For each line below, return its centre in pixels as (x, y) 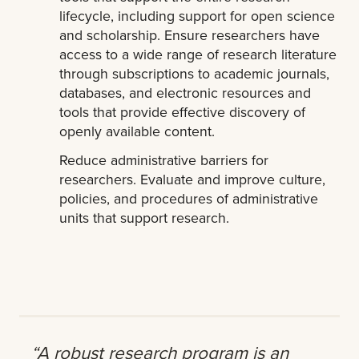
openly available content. (137, 131)
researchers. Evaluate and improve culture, (193, 179)
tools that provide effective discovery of (183, 112)
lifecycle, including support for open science (198, 16)
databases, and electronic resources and (186, 93)
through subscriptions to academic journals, (195, 74)
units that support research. (145, 218)
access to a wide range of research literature (198, 54)
